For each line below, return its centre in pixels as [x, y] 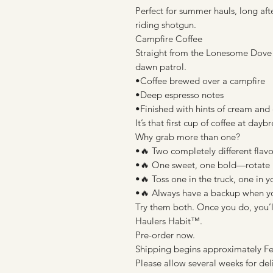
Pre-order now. [165, 235]
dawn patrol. [161, 67]
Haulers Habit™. [169, 221]
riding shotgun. [166, 25]
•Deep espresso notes [179, 95]
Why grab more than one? [188, 137]
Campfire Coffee [169, 39]
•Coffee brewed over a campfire [200, 81]
